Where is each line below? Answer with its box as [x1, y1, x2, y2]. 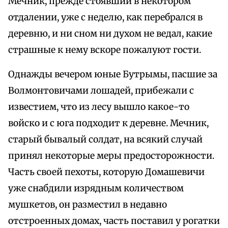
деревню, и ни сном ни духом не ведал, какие [8, 28, 212, 40]
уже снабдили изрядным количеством [8, 183, 184, 194]
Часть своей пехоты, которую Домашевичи [8, 166, 205, 178]
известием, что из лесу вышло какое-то [8, 101, 189, 113]
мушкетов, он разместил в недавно [8, 199, 167, 211]
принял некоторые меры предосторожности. [8, 150, 214, 162]
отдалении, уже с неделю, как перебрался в [8, 12, 203, 23]
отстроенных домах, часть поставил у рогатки [8, 215, 220, 227]
